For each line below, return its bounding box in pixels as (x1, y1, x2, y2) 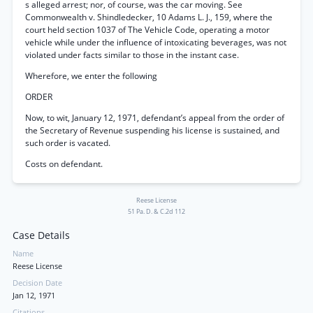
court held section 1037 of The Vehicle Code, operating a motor (25, 24, 270, 36)
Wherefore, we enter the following (25, 70, 157, 82)
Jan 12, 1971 (13, 291, 55, 300)
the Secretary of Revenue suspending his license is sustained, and (25, 124, 279, 136)
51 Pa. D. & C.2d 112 (128, 207, 185, 216)
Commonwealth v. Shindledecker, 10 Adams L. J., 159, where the (25, 11, 272, 23)
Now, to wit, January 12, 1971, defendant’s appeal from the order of (25, 112, 284, 124)
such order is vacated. (25, 137, 110, 149)
